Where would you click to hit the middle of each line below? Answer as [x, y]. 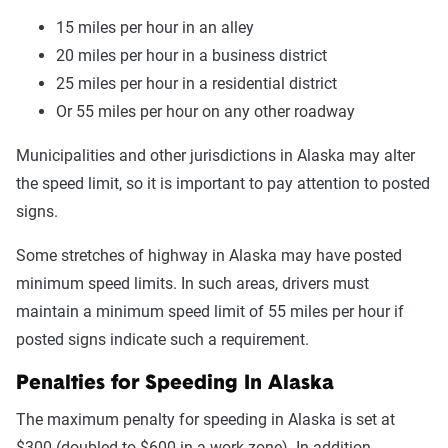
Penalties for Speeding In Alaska [175, 384]
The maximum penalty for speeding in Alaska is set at [205, 419]
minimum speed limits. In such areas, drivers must [192, 283]
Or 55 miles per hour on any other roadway [205, 111]
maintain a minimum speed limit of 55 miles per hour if [210, 311]
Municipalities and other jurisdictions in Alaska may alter [215, 155]
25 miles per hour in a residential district [196, 83]
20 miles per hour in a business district [191, 55]
